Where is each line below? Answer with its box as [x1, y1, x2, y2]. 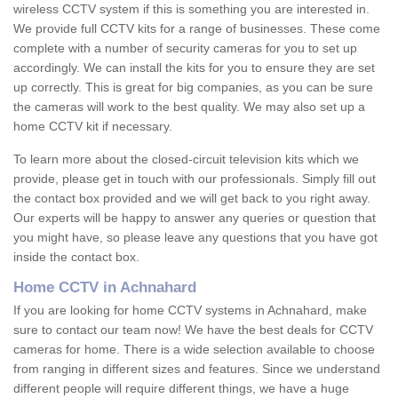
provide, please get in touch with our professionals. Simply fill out [13, 171, 376, 187]
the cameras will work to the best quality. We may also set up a [13, 99, 365, 115]
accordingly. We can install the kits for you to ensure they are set [13, 60, 375, 76]
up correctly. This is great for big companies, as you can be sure [13, 80, 373, 95]
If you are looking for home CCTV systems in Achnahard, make [13, 303, 367, 318]
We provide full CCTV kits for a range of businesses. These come [13, 21, 380, 36]
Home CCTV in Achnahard [13, 279, 196, 297]
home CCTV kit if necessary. [13, 119, 172, 134]
